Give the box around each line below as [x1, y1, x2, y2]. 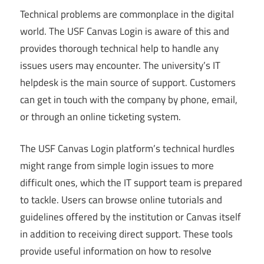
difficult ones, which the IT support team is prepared [20, 175, 242, 191]
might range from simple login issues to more [20, 158, 214, 174]
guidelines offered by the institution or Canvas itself [20, 209, 241, 225]
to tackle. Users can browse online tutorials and [20, 192, 222, 208]
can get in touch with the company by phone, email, [20, 91, 237, 107]
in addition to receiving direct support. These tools [20, 226, 233, 242]
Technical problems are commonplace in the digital [20, 6, 234, 22]
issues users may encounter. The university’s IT [20, 57, 220, 73]
